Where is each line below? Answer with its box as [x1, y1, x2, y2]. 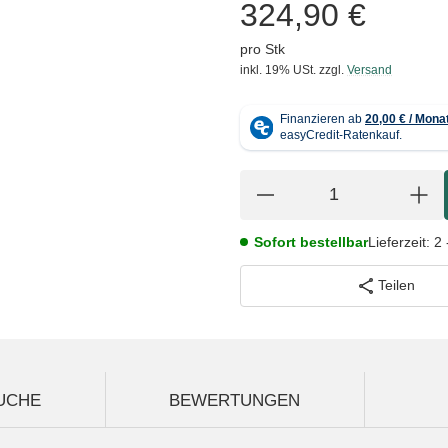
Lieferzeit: [368, 233, 430, 250]
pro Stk [240, 40, 285, 57]
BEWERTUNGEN [169, 390, 300, 410]
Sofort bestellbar [254, 233, 368, 250]
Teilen [377, 277, 415, 294]
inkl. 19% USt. [240, 62, 316, 77]
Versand [347, 62, 392, 77]
